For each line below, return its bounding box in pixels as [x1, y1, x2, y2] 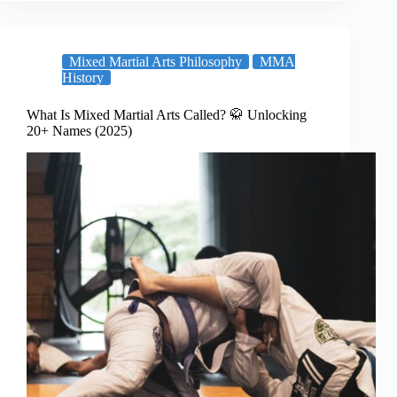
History [62, 70, 104, 86]
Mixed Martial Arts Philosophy [69, 54, 242, 70]
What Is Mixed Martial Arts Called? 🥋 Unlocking [27, 107, 307, 123]
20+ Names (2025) [27, 123, 132, 139]
